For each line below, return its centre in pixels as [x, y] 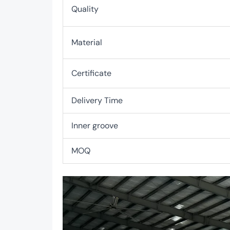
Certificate [91, 73]
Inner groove [95, 126]
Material [87, 42]
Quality [85, 9]
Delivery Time [97, 100]
